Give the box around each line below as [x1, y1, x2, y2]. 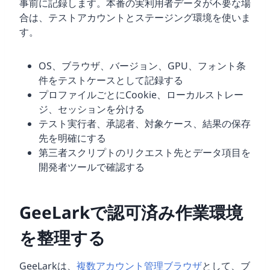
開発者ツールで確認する [39, 160, 145, 174]
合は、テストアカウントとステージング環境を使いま [19, 11, 251, 25]
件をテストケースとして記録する [39, 74, 183, 87]
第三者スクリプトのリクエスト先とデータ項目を [39, 146, 251, 160]
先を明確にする [39, 131, 106, 145]
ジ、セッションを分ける [39, 102, 145, 116]
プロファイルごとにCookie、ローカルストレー [39, 88, 243, 102]
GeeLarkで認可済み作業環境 [19, 201, 243, 224]
